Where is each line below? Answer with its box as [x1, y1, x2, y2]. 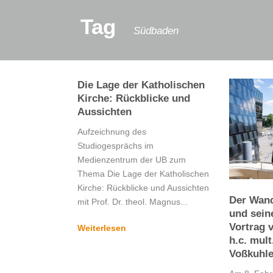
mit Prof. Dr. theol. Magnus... [77, 197, 188, 207]
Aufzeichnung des [77, 127, 146, 137]
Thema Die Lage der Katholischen [77, 169, 209, 179]
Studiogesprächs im [77, 141, 154, 151]
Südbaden [133, 25, 179, 37]
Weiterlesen [77, 223, 126, 233]
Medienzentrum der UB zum [77, 155, 186, 165]
